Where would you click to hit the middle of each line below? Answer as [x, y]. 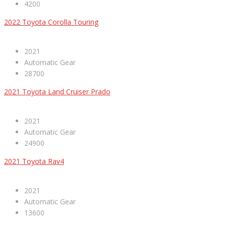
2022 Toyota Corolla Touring [51, 22]
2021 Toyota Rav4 [34, 161]
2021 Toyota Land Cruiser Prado [57, 92]
